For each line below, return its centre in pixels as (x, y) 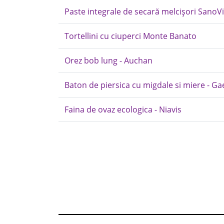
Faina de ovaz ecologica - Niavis (123, 109)
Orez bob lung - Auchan (108, 60)
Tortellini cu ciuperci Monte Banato (130, 36)
